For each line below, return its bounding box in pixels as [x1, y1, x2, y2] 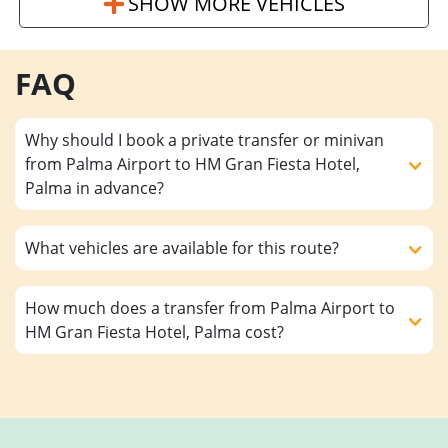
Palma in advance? [25, 177, 164, 200]
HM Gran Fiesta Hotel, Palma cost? [25, 321, 284, 344]
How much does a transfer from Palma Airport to [25, 297, 395, 320]
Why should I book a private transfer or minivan [25, 129, 384, 152]
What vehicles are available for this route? [25, 237, 339, 260]
